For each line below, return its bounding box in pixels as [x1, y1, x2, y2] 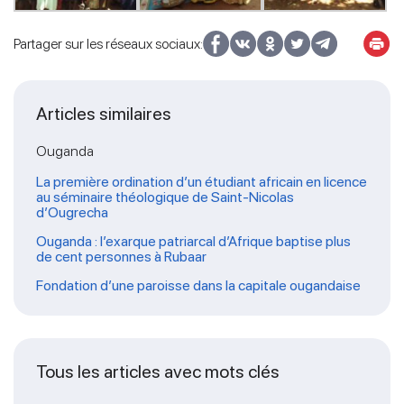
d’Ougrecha [36, 203, 108, 221]
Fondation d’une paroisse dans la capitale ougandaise [36, 276, 361, 294]
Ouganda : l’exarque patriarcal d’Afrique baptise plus [36, 232, 351, 250]
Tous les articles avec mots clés [36, 360, 280, 382]
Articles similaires [36, 102, 171, 124]
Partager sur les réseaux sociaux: [14, 34, 203, 52]
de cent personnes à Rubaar [36, 247, 207, 265]
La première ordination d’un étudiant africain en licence [36, 172, 367, 190]
